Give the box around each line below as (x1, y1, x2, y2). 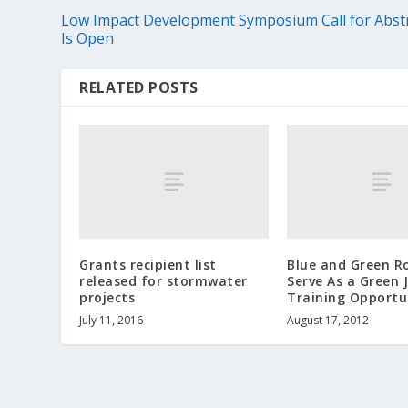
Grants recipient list (79, 256, 217, 274)
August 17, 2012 (287, 312, 370, 329)
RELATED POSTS (79, 77, 199, 98)
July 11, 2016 (79, 312, 144, 329)
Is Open (61, 28, 115, 49)
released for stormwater (79, 272, 248, 291)
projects (79, 289, 136, 307)
